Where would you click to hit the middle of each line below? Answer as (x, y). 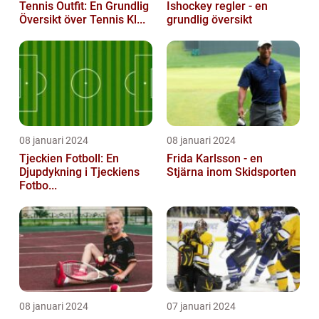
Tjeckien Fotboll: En (69, 159)
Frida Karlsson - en (215, 159)
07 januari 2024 (201, 307)
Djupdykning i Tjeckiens (79, 172)
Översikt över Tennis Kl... (82, 20)
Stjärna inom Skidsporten (231, 172)
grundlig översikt (209, 20)
